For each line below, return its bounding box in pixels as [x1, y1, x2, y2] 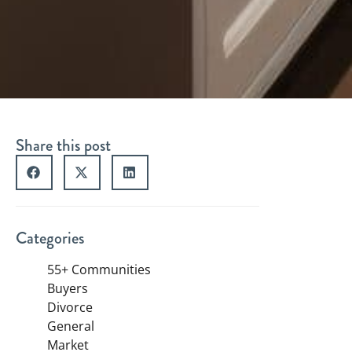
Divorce [47, 298, 93, 316]
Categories [16, 225, 84, 250]
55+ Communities [47, 260, 151, 278]
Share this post [16, 133, 111, 157]
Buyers [47, 279, 88, 297]
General [47, 317, 94, 335]
